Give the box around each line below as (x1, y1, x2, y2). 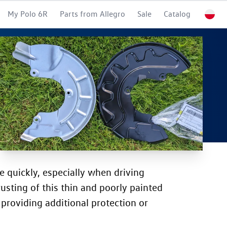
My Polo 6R (8, 9, 48, 19)
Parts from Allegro (60, 9, 125, 19)
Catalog (164, 9, 191, 19)
